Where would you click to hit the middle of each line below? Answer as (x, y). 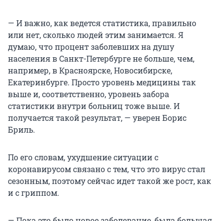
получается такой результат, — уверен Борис (97, 118)
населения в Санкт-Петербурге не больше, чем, (101, 59)
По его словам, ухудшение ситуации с (83, 157)
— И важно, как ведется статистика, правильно (102, 23)
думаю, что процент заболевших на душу (91, 47)
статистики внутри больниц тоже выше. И (94, 106)
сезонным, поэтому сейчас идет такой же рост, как (110, 181)
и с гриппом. (34, 193)
